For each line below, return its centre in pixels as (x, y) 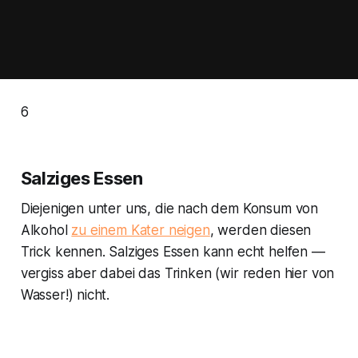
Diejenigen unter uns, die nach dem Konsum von (169, 209)
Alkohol (46, 231)
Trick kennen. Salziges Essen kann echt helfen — (173, 252)
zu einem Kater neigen (141, 231)
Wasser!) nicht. (65, 295)
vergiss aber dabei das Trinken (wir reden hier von (177, 274)
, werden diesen (261, 231)
